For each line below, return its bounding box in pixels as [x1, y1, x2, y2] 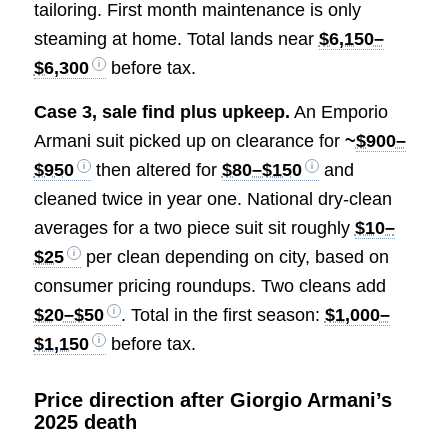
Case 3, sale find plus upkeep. [33, 102, 290, 123]
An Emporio [289, 102, 388, 123]
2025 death [33, 411, 137, 434]
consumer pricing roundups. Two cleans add [33, 276, 386, 297]
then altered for [90, 160, 222, 181]
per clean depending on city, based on [80, 247, 389, 268]
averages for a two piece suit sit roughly [33, 218, 355, 239]
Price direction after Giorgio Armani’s [33, 389, 392, 412]
